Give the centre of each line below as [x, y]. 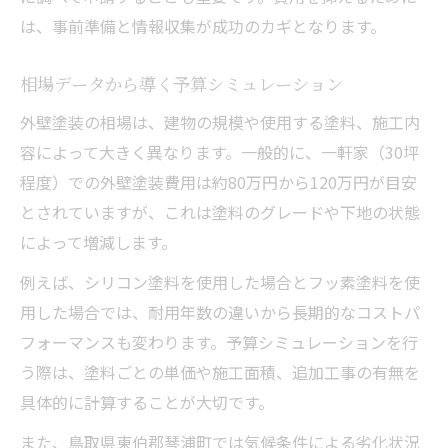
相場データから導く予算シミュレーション [181, 83]
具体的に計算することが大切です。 [147, 401]
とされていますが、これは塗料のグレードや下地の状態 [220, 211]
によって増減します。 [98, 241]
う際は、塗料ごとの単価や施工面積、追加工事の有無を [220, 371]
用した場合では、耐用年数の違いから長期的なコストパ [220, 311]
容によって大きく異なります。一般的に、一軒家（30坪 [219, 151]
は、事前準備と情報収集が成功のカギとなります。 [203, 25]
